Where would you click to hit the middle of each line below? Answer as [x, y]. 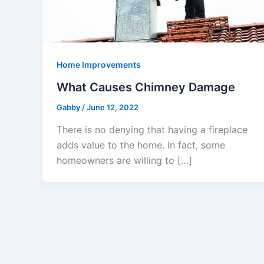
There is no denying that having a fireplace [152, 129]
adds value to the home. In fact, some [141, 145]
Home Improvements [99, 65]
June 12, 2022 [113, 108]
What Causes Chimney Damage [146, 88]
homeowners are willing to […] [124, 160]
